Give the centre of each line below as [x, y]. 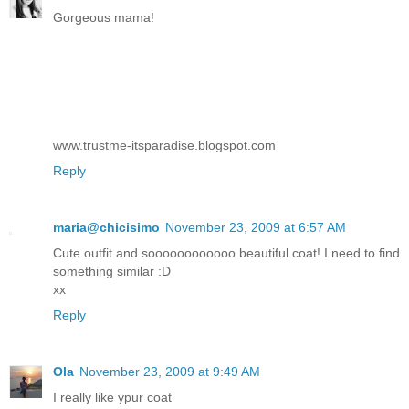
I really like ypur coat [112, 397]
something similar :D [112, 271]
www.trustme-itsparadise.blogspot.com [164, 145]
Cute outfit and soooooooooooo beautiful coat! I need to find [226, 252]
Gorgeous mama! [104, 17]
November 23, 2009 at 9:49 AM [170, 371]
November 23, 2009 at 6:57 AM [256, 227]
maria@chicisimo [106, 227]
